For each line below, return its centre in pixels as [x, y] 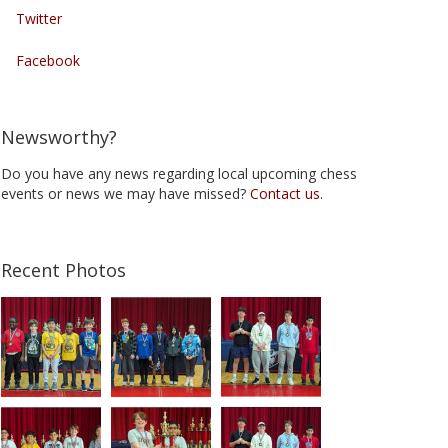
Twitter [39, 18]
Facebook [48, 60]
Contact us [285, 193]
